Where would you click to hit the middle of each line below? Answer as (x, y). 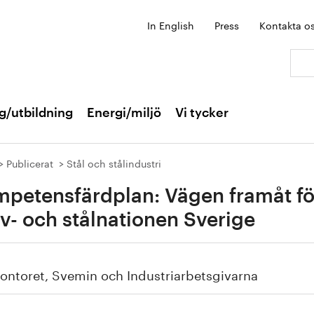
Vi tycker (202, 113)
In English (171, 25)
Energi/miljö (124, 113)
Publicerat (30, 163)
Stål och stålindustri (114, 163)
